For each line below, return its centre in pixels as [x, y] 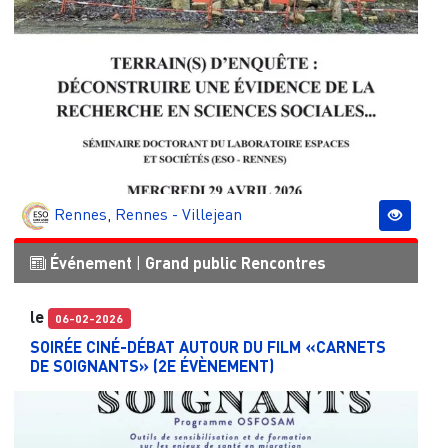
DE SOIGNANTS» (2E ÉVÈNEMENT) [151, 365]
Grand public [190, 263]
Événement [90, 263]
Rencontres [283, 263]
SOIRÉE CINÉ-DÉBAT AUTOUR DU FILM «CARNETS [207, 346]
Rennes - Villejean [178, 214]
